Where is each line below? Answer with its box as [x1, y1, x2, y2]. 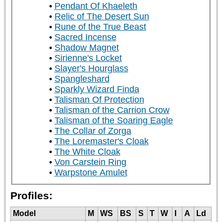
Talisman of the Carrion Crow [54, 105, 169, 115]
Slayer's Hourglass [54, 63, 128, 74]
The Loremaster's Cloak [54, 136, 149, 147]
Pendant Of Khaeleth [54, 1, 137, 11]
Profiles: [10, 189, 53, 201]
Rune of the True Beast [54, 22, 146, 32]
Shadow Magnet [54, 43, 119, 53]
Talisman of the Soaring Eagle [54, 115, 173, 126]
